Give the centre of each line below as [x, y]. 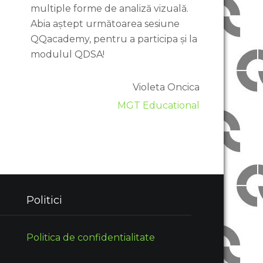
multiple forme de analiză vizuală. [109, 9]
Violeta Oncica [166, 87]
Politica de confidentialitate [91, 237]
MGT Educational [159, 105]
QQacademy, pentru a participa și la [114, 39]
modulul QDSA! [68, 54]
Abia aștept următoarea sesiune [105, 24]
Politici [45, 200]
